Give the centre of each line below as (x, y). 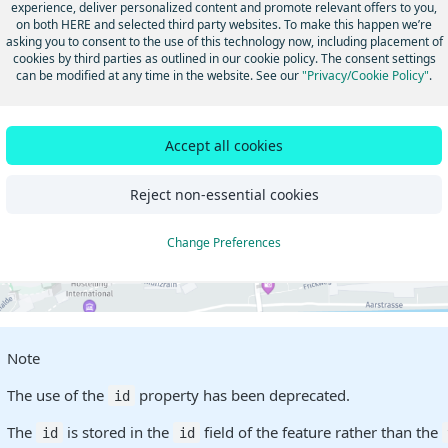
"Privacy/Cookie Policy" (365, 75)
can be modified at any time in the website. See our (159, 75)
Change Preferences (224, 242)
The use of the (58, 394)
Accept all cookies (224, 145)
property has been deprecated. (243, 394)
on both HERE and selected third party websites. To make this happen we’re (224, 24)
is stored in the (118, 431)
